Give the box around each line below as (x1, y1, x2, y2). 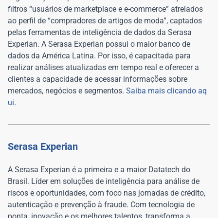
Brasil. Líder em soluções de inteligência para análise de (8, 177, 200, 186)
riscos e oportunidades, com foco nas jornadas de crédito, (8, 188, 205, 198)
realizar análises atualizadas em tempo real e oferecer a (8, 63, 199, 72)
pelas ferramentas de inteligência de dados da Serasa (8, 28, 192, 37)
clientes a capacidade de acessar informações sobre (8, 74, 187, 84)
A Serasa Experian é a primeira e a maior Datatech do (8, 165, 190, 174)
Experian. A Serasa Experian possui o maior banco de (8, 39, 190, 49)
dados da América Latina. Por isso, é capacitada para (8, 51, 191, 60)
